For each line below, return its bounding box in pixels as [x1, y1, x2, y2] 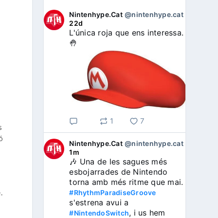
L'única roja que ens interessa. [69, 28, 184, 38]
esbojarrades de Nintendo [69, 167, 168, 177]
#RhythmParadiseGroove [69, 188, 156, 197]
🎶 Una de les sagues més [69, 157, 167, 167]
